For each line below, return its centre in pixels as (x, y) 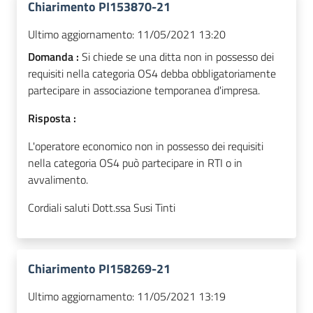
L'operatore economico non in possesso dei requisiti (146, 146)
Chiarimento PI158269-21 (99, 269)
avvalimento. (58, 180)
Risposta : (52, 118)
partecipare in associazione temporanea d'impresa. (144, 90)
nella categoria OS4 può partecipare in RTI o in (135, 163)
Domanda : (55, 57)
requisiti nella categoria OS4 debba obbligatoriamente (152, 74)
